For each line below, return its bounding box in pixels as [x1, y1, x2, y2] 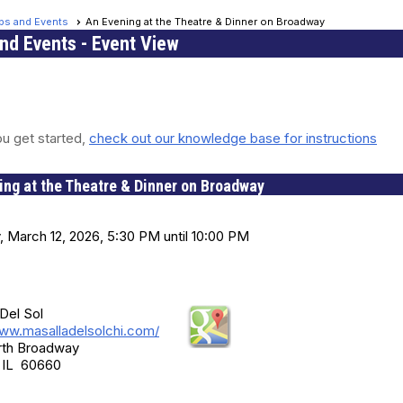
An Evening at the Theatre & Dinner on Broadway [85, 15, 325, 29]
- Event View [76, 32, 179, 56]
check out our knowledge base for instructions [89, 130, 377, 148]
